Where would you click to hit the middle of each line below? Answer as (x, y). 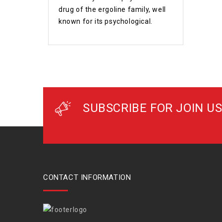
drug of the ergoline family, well (112, 9)
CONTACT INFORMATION (87, 177)
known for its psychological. (106, 21)
